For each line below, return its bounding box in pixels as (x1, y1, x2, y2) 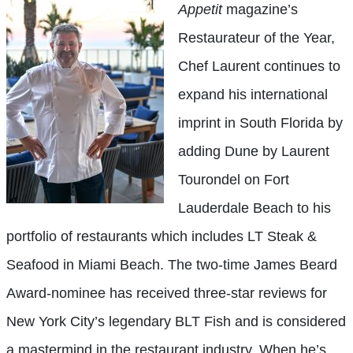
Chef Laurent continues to (178, 58, 340, 74)
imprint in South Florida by (178, 114, 343, 131)
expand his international (178, 86, 328, 102)
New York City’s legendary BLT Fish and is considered (6, 313, 346, 329)
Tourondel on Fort (178, 171, 289, 188)
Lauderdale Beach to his (178, 199, 331, 216)
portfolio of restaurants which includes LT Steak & (6, 228, 317, 244)
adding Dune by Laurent (178, 143, 329, 159)
